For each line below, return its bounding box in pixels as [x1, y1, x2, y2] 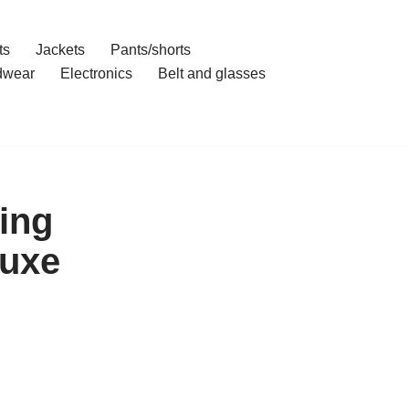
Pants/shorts [110, 42, 191, 58]
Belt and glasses [157, 66, 266, 81]
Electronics [59, 66, 132, 81]
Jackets [35, 42, 85, 58]
